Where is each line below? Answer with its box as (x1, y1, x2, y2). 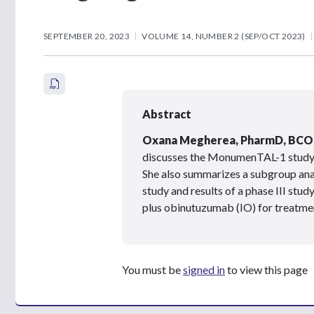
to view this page (225, 262, 308, 276)
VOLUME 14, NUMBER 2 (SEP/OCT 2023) (142, 30, 306, 41)
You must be (122, 262, 183, 276)
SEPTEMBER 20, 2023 (43, 30, 130, 41)
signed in (183, 262, 225, 276)
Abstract (142, 107, 191, 121)
